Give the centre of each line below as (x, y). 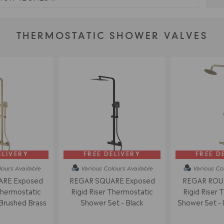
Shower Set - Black (112, 202)
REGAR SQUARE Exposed (112, 180)
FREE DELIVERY (112, 154)
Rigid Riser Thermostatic (112, 191)
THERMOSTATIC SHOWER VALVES (112, 36)
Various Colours (103, 168)
